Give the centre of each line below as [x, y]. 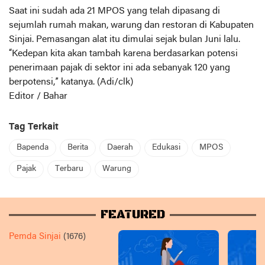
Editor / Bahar [38, 96]
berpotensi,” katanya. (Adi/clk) [71, 82]
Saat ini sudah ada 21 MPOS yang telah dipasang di [114, 11]
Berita [78, 148]
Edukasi [166, 148]
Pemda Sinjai [35, 237]
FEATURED [132, 215]
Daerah [120, 148]
